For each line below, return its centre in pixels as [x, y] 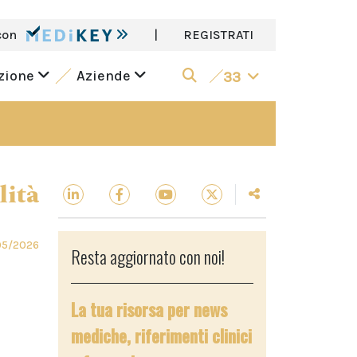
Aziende [105, 76]
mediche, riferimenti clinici [161, 335]
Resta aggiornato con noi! [148, 257]
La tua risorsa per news [149, 309]
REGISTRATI [218, 35]
